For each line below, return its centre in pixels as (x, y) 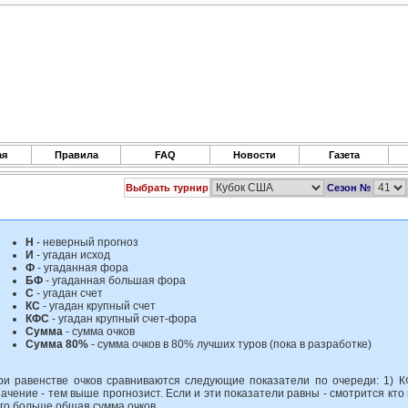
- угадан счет (68, 293)
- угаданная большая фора (114, 280)
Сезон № (350, 188)
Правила (76, 155)
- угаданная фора (82, 268)
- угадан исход (72, 255)
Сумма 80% (57, 344)
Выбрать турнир (167, 188)
